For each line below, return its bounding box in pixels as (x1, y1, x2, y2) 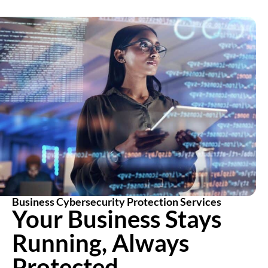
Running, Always (12, 229, 189, 258)
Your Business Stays (12, 205, 221, 234)
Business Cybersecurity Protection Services (12, 195, 221, 209)
